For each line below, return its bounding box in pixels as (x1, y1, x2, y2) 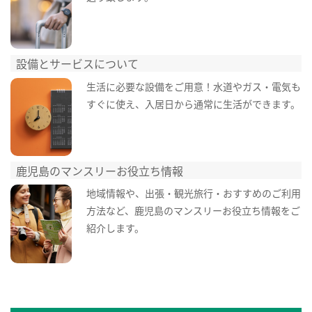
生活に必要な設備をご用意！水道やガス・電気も (86, 79, 301, 93)
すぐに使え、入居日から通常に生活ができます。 (86, 96, 300, 111)
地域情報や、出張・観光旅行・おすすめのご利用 (86, 186, 301, 201)
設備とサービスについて (16, 54, 139, 72)
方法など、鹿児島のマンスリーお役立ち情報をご (86, 203, 300, 218)
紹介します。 (86, 221, 144, 235)
